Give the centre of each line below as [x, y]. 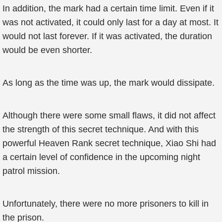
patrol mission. [31, 171]
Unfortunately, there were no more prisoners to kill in [106, 204]
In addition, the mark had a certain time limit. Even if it [108, 8]
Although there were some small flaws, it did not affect [109, 115]
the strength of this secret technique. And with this [101, 129]
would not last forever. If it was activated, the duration [107, 36]
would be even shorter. [47, 50]
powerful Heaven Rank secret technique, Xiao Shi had [109, 143]
